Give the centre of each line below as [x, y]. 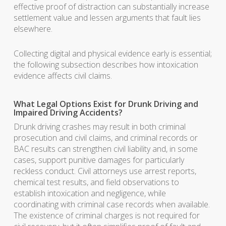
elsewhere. [33, 29]
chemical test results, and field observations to [96, 182]
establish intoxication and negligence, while [90, 193]
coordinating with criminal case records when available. [111, 204]
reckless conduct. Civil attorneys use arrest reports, [105, 171]
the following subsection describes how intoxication [106, 65]
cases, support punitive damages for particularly [99, 160]
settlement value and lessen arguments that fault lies [107, 18]
